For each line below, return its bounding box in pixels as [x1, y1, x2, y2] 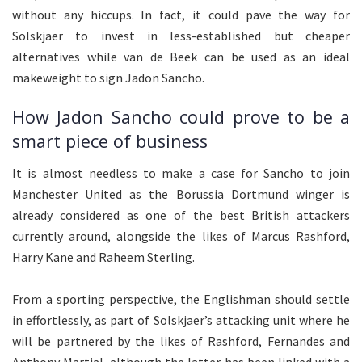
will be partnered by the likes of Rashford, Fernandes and [12, 333, 350, 350]
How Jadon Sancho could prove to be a [12, 105, 350, 129]
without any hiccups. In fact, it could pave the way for [12, 6, 350, 23]
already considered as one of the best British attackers [12, 207, 350, 224]
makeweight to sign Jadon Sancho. [12, 69, 204, 86]
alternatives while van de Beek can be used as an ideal [12, 48, 350, 65]
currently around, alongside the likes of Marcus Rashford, [12, 228, 350, 245]
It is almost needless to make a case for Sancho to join [12, 165, 350, 182]
